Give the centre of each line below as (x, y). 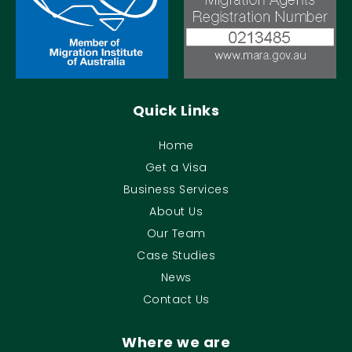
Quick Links (176, 110)
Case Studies (176, 255)
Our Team (176, 233)
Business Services (176, 189)
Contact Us (176, 299)
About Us (176, 211)
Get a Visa (176, 167)
